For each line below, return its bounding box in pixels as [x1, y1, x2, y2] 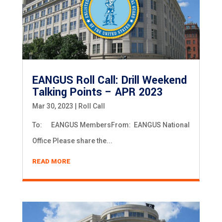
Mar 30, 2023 [32, 102, 73, 110]
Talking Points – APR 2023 [32, 84, 163, 100]
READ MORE [32, 157, 70, 165]
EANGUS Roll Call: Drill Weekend [32, 72, 187, 88]
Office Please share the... [32, 136, 112, 145]
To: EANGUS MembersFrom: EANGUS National [32, 120, 190, 129]
